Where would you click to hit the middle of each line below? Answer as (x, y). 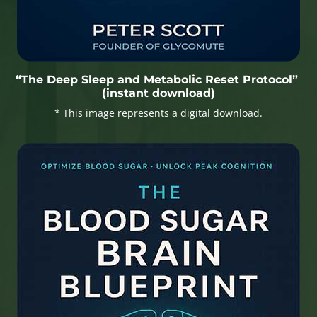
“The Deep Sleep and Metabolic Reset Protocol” (158, 79)
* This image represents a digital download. (158, 113)
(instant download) (158, 93)
